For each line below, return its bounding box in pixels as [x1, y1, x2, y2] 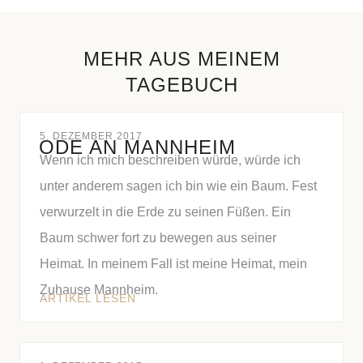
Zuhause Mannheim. [40, 283, 158, 297]
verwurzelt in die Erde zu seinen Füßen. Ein [40, 205, 291, 219]
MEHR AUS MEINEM [83, 48, 280, 70]
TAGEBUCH [125, 74, 238, 96]
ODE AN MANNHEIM [39, 136, 236, 158]
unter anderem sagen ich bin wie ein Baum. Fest [40, 179, 317, 193]
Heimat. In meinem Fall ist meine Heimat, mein [40, 257, 307, 271]
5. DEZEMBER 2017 [40, 130, 143, 142]
